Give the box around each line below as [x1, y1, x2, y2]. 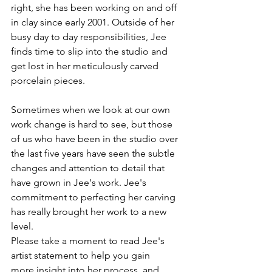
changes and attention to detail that [11, 162, 167, 174]
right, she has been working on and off [11, 2, 180, 13]
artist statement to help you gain [11, 250, 152, 261]
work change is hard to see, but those [11, 118, 175, 130]
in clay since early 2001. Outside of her [11, 16, 177, 28]
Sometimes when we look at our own [11, 104, 172, 115]
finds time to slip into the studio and [11, 46, 170, 57]
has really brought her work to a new [11, 206, 169, 217]
